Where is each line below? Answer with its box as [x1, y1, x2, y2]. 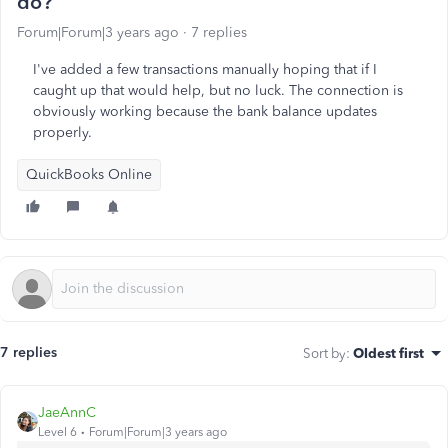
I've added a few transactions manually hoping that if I [33, 61, 377, 78]
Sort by [303, 345, 346, 361]
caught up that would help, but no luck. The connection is [33, 82, 403, 99]
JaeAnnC [38, 404, 96, 421]
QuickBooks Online [26, 166, 152, 183]
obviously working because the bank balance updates [33, 103, 377, 120]
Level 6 [38, 425, 77, 439]
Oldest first [353, 345, 424, 361]
